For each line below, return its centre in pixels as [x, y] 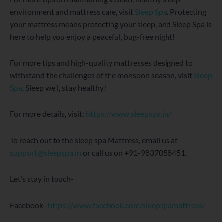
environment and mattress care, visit [72, 12]
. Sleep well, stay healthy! [64, 88]
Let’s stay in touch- [42, 179]
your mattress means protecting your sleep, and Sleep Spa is [111, 24]
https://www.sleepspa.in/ [129, 114]
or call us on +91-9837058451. [134, 153]
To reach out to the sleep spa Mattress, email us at [94, 140]
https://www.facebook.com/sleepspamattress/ [126, 205]
